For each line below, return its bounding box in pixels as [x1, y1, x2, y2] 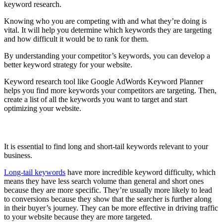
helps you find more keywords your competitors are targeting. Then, [4, 86, 217, 95]
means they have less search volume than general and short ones [4, 176, 204, 185]
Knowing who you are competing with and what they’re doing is [4, 16, 207, 25]
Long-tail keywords [4, 167, 65, 176]
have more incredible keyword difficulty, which [65, 167, 216, 176]
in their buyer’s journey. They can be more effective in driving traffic [4, 203, 218, 212]
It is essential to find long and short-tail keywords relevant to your [4, 142, 208, 151]
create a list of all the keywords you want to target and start [4, 95, 187, 104]
